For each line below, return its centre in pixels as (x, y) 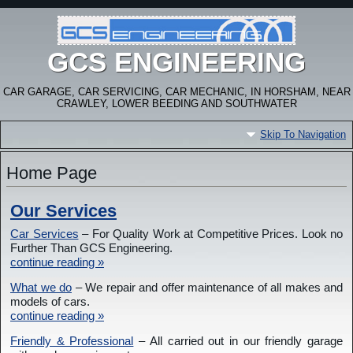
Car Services (45, 234)
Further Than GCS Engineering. (91, 248)
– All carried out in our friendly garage (238, 341)
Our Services (63, 212)
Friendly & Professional (72, 341)
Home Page (52, 174)
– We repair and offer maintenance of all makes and (207, 288)
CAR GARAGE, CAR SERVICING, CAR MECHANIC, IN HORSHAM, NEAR (176, 92)
